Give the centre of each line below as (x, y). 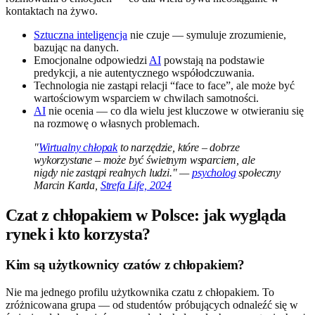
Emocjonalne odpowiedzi (91, 60)
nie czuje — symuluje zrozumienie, (207, 34)
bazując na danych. (76, 47)
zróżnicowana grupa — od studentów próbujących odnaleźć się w (152, 305)
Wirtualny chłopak (78, 147)
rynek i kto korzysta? (78, 234)
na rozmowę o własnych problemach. (117, 123)
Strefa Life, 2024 (136, 185)
